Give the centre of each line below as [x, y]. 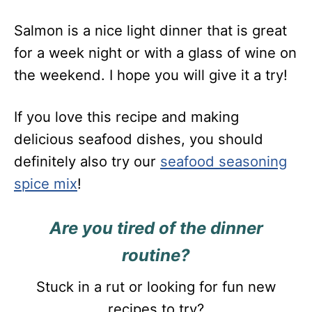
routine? [156, 255]
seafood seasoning [224, 161]
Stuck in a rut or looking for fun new [156, 286]
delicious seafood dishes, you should [139, 139]
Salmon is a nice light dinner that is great [150, 30]
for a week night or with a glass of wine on [155, 52]
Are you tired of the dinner [156, 228]
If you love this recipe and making [126, 116]
